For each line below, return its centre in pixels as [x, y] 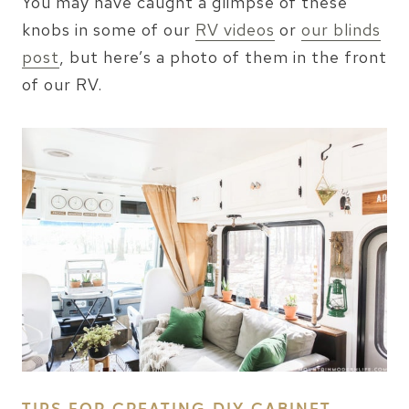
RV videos [235, 30]
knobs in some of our [109, 30]
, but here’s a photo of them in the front [223, 58]
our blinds [341, 30]
